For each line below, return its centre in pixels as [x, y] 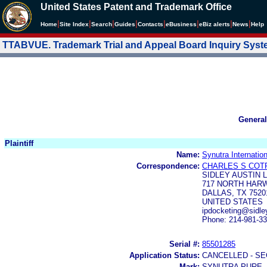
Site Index [74, 24]
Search [102, 24]
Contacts [150, 24]
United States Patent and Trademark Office [136, 7]
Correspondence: [168, 166]
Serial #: [184, 244]
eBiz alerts [215, 24]
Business [183, 24]
